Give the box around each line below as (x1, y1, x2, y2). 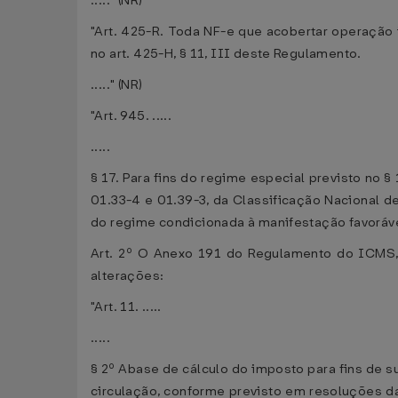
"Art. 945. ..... (91, 107, 172, 124)
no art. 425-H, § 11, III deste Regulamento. (91, 45, 362, 62)
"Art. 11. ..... (91, 298, 162, 315)
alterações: (91, 267, 164, 284)
